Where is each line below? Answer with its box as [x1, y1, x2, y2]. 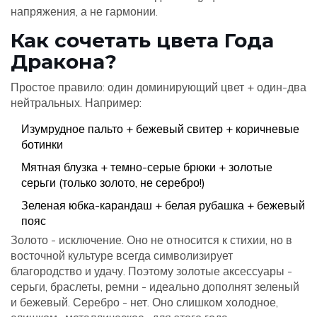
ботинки [21, 137, 63, 151]
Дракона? [11, 50, 117, 74]
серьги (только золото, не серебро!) [21, 175, 205, 190]
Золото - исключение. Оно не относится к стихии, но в [11, 233, 292, 247]
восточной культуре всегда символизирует [11, 248, 233, 263]
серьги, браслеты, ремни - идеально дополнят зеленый [11, 279, 299, 294]
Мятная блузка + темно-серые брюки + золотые [21, 160, 272, 174]
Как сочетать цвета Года [11, 28, 274, 52]
